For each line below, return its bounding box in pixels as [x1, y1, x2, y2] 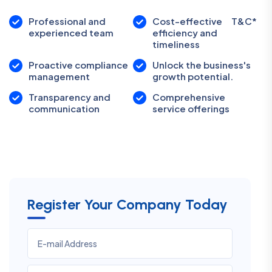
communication [29, 103, 100, 114]
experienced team [29, 27, 114, 38]
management [29, 70, 90, 82]
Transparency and [29, 91, 110, 103]
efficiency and [152, 27, 217, 38]
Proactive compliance [29, 59, 128, 70]
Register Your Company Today [27, 195, 228, 213]
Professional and [29, 15, 106, 27]
